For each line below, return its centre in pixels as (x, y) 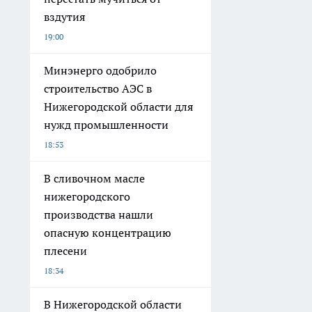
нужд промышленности (106, 125)
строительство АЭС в (98, 88)
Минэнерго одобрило (100, 70)
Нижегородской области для (118, 107)
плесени (65, 251)
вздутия (64, 17)
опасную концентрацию (108, 233)
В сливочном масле (94, 178)
